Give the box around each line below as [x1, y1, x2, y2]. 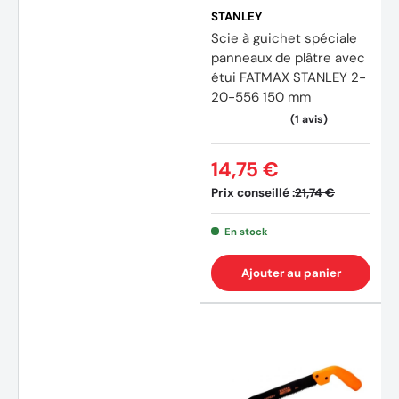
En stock [224, 224, 268, 238]
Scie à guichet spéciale [211, 28, 357, 47]
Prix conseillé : [211, 184, 295, 200]
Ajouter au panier [240, 265, 341, 281]
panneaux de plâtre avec [211, 48, 365, 67]
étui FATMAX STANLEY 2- [211, 68, 366, 86]
